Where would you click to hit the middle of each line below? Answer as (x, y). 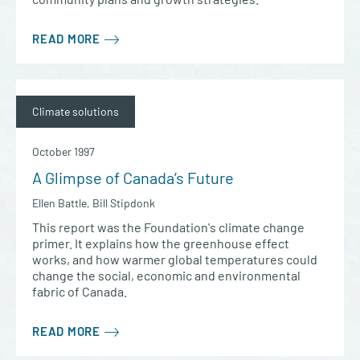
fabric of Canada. (80, 292)
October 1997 (63, 152)
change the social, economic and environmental (166, 276)
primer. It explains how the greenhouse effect (161, 243)
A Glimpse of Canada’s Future (133, 178)
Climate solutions (76, 112)
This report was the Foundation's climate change (168, 227)
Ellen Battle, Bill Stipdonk (94, 203)
